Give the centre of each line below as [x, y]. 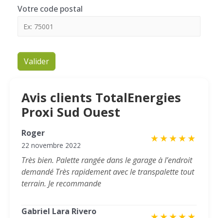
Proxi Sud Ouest [71, 112]
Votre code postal [50, 9]
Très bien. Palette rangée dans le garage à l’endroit [107, 160]
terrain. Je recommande [61, 184]
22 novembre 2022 [51, 145]
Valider [36, 61]
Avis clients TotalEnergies [101, 97]
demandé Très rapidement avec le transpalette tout [108, 172]
